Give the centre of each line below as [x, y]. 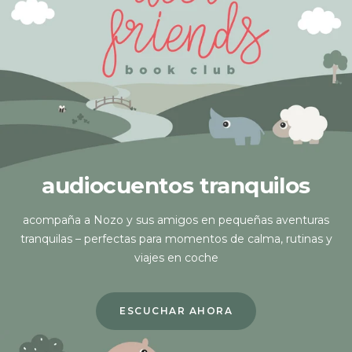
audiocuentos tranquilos [176, 185]
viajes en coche [176, 257]
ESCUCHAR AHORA [176, 310]
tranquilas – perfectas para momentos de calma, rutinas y [176, 238]
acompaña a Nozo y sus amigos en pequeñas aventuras [176, 220]
